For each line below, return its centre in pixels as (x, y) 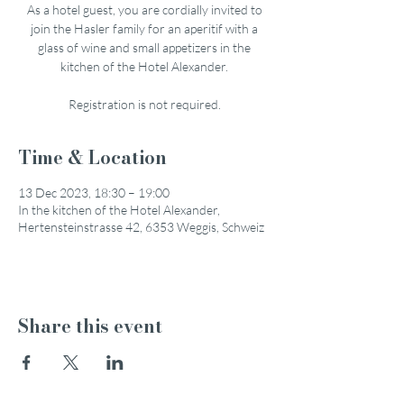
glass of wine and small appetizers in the (144, 47)
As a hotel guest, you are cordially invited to (144, 9)
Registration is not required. (144, 104)
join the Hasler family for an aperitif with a (144, 28)
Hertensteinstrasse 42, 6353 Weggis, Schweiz (141, 227)
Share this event (90, 326)
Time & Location (92, 157)
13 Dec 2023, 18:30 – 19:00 (94, 193)
